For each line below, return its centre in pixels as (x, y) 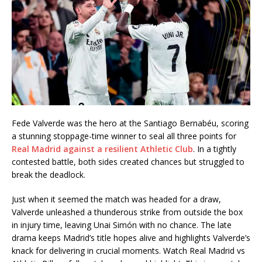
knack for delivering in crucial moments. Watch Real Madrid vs (128, 250)
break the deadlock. (49, 174)
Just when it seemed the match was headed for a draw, (116, 199)
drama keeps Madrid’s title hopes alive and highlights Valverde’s (131, 237)
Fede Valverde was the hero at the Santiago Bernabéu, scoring (130, 123)
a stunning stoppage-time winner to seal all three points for (124, 136)
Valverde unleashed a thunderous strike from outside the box (127, 212)
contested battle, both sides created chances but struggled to (128, 161)
